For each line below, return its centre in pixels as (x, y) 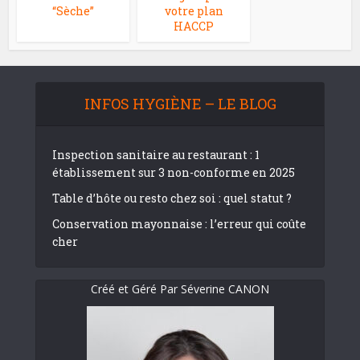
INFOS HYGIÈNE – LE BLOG (180, 104)
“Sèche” (74, 11)
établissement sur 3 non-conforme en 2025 (174, 172)
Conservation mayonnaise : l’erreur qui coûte (179, 224)
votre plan (194, 11)
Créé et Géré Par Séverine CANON (180, 289)
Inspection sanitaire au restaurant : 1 (156, 155)
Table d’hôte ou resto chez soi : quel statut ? (172, 198)
